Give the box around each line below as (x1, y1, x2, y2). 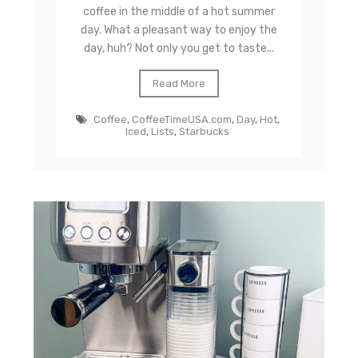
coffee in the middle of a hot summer (82, 4, 275, 18)
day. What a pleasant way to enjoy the (80, 22, 277, 37)
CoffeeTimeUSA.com (131, 113, 232, 125)
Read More (152, 77, 205, 89)
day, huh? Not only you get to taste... (83, 41, 274, 55)
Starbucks (179, 125, 230, 137)
